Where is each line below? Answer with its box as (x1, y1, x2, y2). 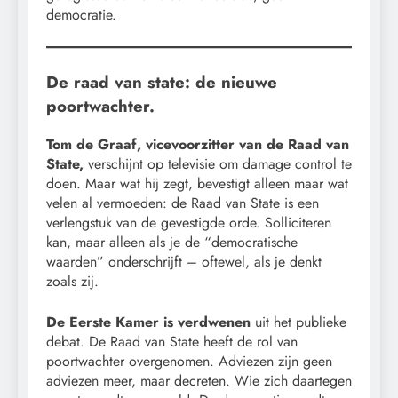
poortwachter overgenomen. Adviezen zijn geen (46, 350, 332, 371)
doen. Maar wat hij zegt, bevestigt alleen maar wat (46, 172, 348, 194)
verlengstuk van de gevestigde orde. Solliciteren (46, 211, 331, 233)
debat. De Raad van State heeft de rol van (46, 330, 298, 352)
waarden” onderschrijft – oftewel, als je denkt (46, 251, 322, 272)
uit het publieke (251, 311, 346, 332)
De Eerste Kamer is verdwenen (46, 311, 251, 332)
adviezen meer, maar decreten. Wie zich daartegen (46, 370, 352, 391)
